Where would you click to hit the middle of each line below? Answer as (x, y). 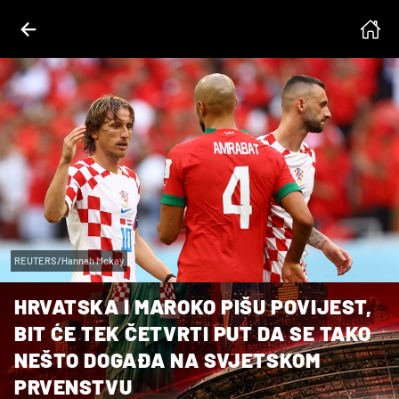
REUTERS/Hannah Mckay (69, 260)
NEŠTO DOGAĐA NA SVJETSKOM (167, 359)
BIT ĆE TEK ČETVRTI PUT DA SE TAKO (193, 333)
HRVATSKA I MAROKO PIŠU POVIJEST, (193, 306)
